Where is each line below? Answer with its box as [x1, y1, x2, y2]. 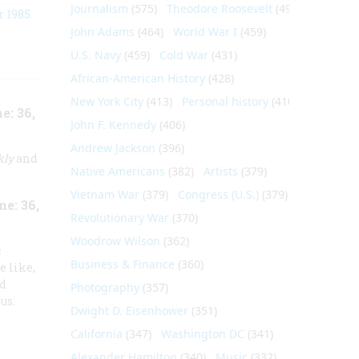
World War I [172, 24, 237, 39]
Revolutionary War [70, 210, 169, 225]
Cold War [159, 47, 208, 63]
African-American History [70, 71, 205, 86]
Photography [70, 280, 139, 295]
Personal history [181, 94, 268, 109]
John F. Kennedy [70, 117, 156, 132]
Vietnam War [70, 187, 139, 202]
